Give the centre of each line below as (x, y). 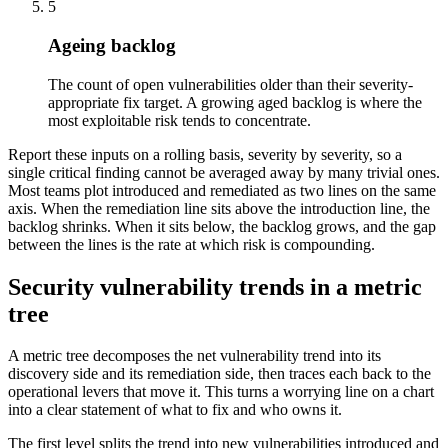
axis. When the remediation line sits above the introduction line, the (219, 208)
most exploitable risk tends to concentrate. (179, 120)
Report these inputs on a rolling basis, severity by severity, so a (205, 154)
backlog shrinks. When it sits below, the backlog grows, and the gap (222, 226)
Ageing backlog (112, 45)
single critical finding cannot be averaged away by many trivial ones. (224, 172)
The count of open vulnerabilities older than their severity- (230, 84)
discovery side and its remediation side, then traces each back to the (219, 374)
